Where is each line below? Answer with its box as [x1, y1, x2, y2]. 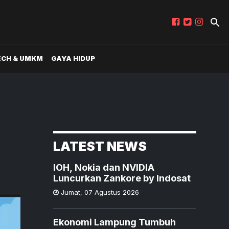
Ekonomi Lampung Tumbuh [53, 216, 176, 227]
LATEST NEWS [53, 138, 147, 154]
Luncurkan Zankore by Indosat [53, 172, 191, 184]
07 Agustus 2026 [84, 188, 139, 196]
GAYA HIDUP [51, 54, 95, 63]
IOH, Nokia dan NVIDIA [53, 162, 154, 173]
